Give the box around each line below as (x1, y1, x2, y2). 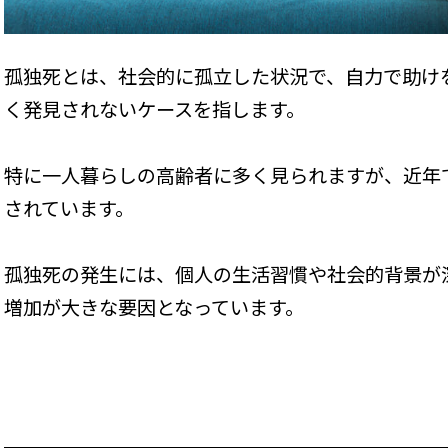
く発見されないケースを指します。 (4, 100, 305, 122)
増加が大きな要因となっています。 (4, 298, 304, 320)
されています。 (4, 199, 134, 221)
